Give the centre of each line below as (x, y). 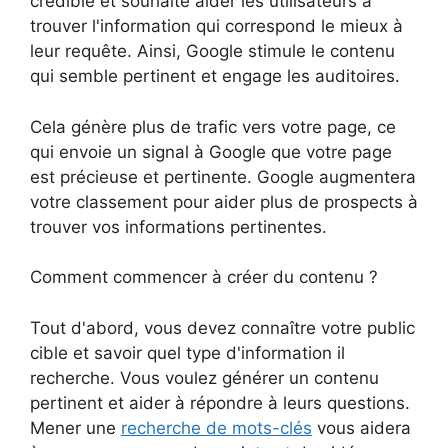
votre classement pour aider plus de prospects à (224, 201)
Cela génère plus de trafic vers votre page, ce (213, 126)
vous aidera (361, 427)
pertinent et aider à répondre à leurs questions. (220, 402)
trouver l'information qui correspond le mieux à (216, 26)
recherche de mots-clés (216, 427)
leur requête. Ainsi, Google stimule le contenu (212, 51)
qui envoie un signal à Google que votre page (211, 151)
